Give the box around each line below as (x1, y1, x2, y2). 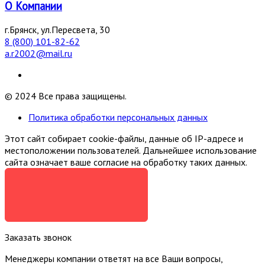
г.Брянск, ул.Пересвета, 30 (5, 24, 110, 36)
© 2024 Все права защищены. (5, 90, 127, 102)
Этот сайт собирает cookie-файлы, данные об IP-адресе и (5, 132, 243, 145)
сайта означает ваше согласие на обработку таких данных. (5, 156, 247, 169)
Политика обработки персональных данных (28, 111, 208, 124)
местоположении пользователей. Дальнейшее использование (5, 144, 257, 157)
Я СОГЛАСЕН (39, 177, 114, 195)
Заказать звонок (5, 231, 72, 244)
